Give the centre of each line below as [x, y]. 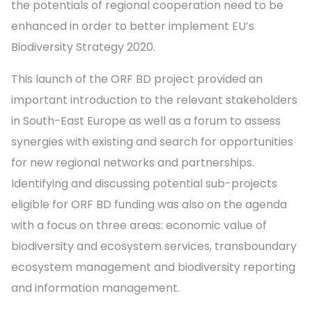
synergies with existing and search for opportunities [152, 142]
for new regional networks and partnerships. [133, 163]
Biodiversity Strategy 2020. [83, 47]
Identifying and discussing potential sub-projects [144, 184]
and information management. [95, 288]
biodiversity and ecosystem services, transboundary [154, 247]
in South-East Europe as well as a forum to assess [146, 121]
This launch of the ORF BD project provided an [137, 79]
